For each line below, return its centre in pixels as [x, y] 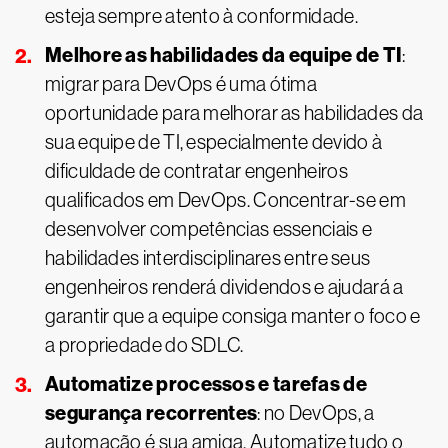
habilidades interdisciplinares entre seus [208, 258]
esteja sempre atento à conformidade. [201, 16]
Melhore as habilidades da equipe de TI [224, 55]
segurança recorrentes [151, 413]
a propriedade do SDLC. [144, 345]
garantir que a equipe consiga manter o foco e [233, 316]
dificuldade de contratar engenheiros [196, 171]
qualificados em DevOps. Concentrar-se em [225, 200]
